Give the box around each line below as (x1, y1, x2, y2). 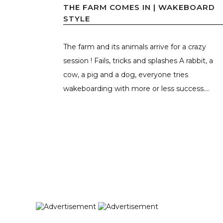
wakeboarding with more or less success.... (63, 84, 210, 93)
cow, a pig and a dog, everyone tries (63, 70, 188, 79)
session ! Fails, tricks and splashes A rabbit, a (63, 56, 213, 65)
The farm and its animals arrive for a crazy (63, 42, 206, 51)
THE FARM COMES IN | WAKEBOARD (63, 2, 215, 12)
